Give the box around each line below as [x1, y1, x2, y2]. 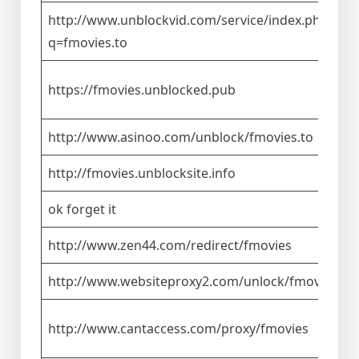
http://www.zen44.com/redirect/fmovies [48, 236, 292, 255]
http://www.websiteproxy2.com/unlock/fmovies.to [48, 272, 353, 291]
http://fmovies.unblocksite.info [48, 164, 236, 183]
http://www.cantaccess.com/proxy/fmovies [48, 320, 309, 338]
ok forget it [48, 200, 116, 219]
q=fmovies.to [48, 34, 127, 52]
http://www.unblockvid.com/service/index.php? [48, 11, 334, 30]
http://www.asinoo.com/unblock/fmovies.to [48, 128, 313, 147]
